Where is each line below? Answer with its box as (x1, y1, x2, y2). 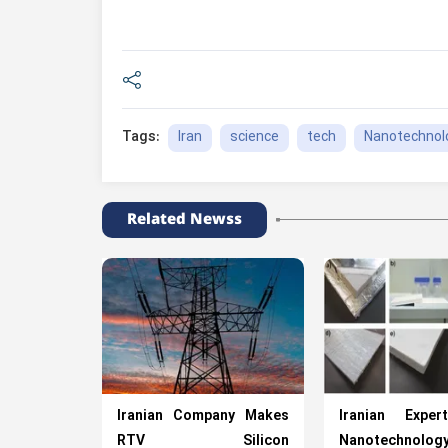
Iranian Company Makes (117, 405, 289, 427)
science (230, 126, 279, 148)
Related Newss (127, 207, 242, 231)
